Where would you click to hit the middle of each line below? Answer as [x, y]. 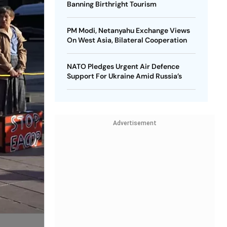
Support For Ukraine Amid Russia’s [124, 76]
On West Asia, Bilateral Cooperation [127, 40]
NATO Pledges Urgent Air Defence [123, 66]
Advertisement [135, 123]
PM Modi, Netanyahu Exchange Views [128, 30]
